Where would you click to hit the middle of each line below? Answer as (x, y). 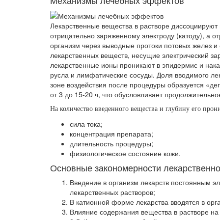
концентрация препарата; (111, 134)
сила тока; (86, 124)
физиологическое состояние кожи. (125, 153)
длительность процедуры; (111, 144)
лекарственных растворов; (112, 192)
